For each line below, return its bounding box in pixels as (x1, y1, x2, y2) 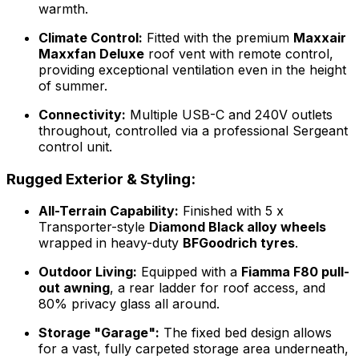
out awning (38, 280, 110, 296)
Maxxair (293, 29, 346, 46)
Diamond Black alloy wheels (149, 219, 326, 236)
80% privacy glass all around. (38, 296, 220, 313)
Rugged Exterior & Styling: (6, 169, 196, 188)
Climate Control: (38, 29, 143, 46)
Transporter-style (38, 219, 149, 236)
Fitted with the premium (143, 29, 293, 46)
